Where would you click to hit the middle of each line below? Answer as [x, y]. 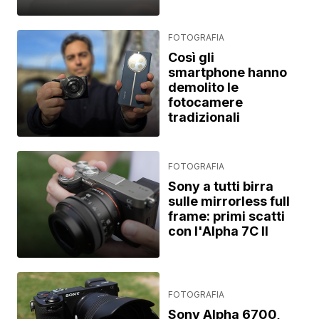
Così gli [191, 57]
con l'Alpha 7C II [218, 231]
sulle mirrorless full [229, 201]
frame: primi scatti [226, 216]
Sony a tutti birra [221, 186]
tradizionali [204, 117]
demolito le [203, 87]
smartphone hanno [228, 72]
